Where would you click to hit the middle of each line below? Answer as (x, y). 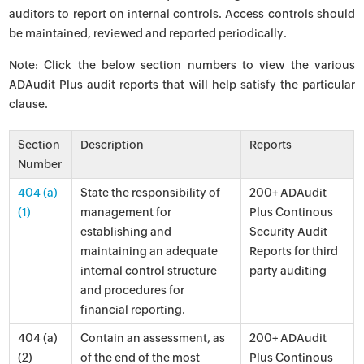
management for (126, 212)
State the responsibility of (151, 193)
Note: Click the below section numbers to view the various (182, 65)
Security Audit (289, 232)
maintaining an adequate (149, 251)
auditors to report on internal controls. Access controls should (182, 14)
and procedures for (133, 290)
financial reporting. (133, 310)
